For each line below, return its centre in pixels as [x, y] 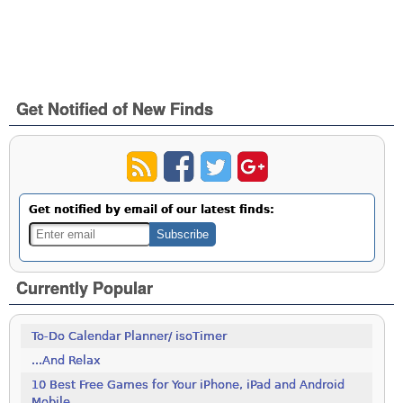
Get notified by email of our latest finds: [152, 210]
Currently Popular [85, 288]
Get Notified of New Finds [115, 108]
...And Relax [67, 361]
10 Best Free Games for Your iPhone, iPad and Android [188, 385]
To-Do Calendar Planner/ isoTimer [130, 336]
